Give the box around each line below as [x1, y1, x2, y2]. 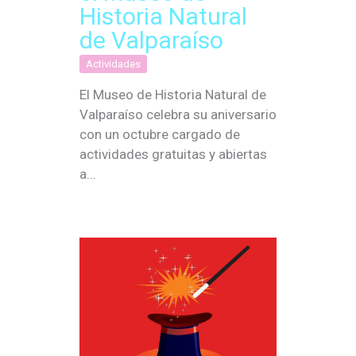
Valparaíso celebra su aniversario [79, 106, 277, 123]
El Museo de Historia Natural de [79, 87, 266, 103]
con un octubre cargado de [79, 126, 240, 143]
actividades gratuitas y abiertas [79, 146, 267, 163]
